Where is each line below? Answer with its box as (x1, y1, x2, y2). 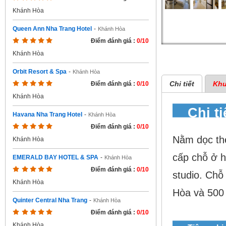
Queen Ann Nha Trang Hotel (13, 25, 92, 32)
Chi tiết (169, 80, 194, 88)
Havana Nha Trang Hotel (13, 111, 82, 118)
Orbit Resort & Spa (13, 68, 67, 75)
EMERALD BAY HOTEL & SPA (13, 154, 98, 161)
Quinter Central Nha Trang (13, 197, 87, 204)
